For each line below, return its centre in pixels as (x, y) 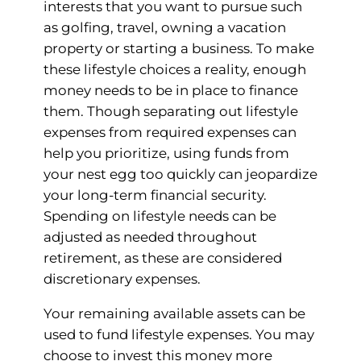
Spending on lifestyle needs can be (160, 216)
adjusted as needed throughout (150, 237)
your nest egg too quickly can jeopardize (180, 174)
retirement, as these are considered (162, 258)
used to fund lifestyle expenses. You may (178, 334)
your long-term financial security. (155, 195)
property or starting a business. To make (178, 48)
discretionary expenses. (122, 279)
